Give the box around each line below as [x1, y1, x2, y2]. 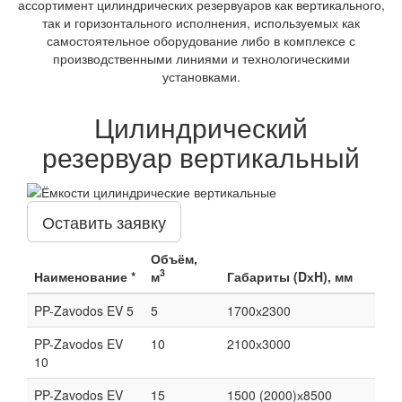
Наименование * [34, 267, 135, 285]
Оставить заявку [42, 209, 166, 233]
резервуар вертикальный [42, 137, 360, 177]
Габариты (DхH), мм [227, 267, 353, 285]
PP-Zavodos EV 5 [34, 301, 134, 319]
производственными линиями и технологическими [52, 49, 350, 68]
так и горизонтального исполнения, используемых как [42, 13, 360, 32]
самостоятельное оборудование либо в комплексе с [47, 31, 355, 50]
